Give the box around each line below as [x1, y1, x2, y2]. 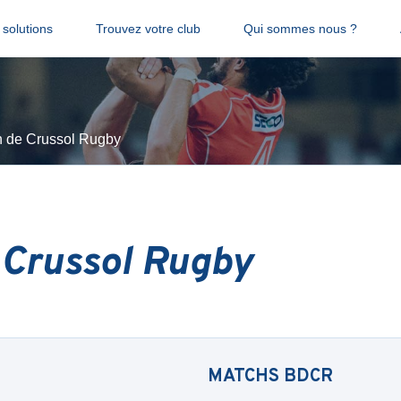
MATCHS [208, 365, 284, 388]
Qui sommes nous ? [243, 21, 357, 36]
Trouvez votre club [95, 21, 200, 36]
